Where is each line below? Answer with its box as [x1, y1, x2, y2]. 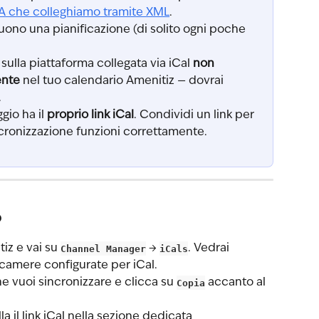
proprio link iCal [47, 109, 134, 121]
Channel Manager [61, 243, 146, 254]
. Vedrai [188, 243, 232, 255]
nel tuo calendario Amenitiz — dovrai [20, 75, 226, 87]
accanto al [205, 277, 268, 289]
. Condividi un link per [134, 109, 257, 121]
